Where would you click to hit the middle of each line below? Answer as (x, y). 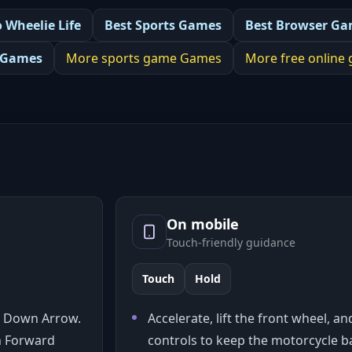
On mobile (203, 224)
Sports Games (178, 25)
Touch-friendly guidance (231, 242)
